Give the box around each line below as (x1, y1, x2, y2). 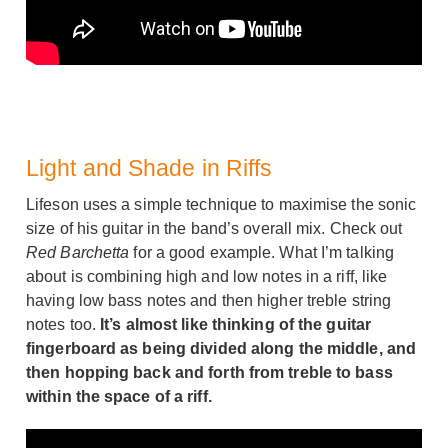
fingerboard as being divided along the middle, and (26, 339, 417, 357)
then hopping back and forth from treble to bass (26, 363, 393, 381)
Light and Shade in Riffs (26, 154, 273, 181)
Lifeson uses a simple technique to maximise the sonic (26, 195, 417, 213)
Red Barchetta (26, 243, 130, 261)
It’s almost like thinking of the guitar (96, 315, 372, 333)
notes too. (26, 315, 96, 333)
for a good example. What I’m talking (129, 243, 395, 261)
